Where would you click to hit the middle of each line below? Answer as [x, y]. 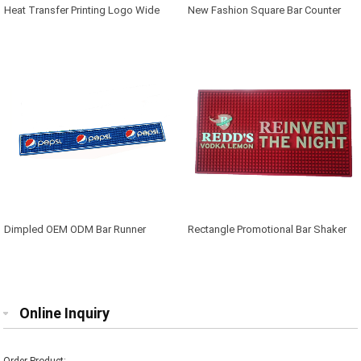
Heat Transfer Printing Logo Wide [82, 10]
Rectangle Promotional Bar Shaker [268, 230]
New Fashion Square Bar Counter [265, 10]
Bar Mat [22, 30]
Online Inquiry [65, 313]
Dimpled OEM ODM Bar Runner [75, 230]
